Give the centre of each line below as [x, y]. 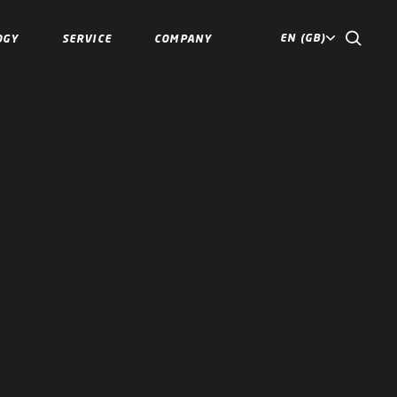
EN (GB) [303, 37]
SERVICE [86, 38]
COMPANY [183, 38]
